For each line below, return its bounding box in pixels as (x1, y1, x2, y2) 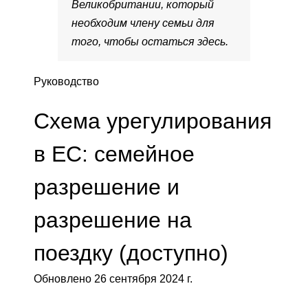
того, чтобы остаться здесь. (71, 36, 228, 48)
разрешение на (34, 208, 192, 233)
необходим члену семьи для (71, 17, 214, 30)
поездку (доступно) (34, 241, 228, 266)
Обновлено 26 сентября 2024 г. (34, 273, 192, 285)
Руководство (34, 76, 99, 88)
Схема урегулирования (34, 109, 272, 134)
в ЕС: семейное (34, 142, 195, 167)
